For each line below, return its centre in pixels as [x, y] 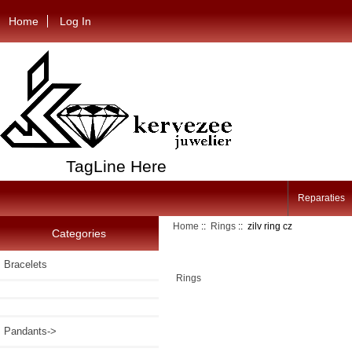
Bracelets [26, 264]
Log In [76, 21]
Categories [79, 233]
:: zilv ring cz [264, 226]
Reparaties [321, 198]
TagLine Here [116, 166]
